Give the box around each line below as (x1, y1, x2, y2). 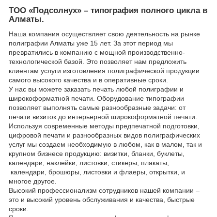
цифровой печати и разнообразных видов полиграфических (9, 131, 200, 139)
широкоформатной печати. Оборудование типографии (9, 94, 184, 103)
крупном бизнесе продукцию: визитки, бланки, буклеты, (9, 150, 185, 158)
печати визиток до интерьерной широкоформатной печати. (9, 113, 197, 121)
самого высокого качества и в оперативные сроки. (9, 76, 170, 84)
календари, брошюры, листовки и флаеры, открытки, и (9, 168, 185, 176)
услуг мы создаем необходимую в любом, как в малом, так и (9, 140, 202, 149)
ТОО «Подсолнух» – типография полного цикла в (9, 6, 207, 15)
